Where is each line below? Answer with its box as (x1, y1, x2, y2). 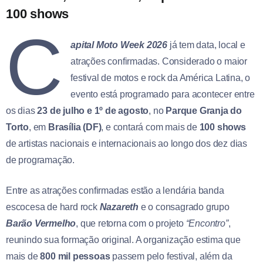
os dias (6, 105, 38, 116)
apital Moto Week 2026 (70, 39, 168, 50)
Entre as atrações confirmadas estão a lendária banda (6, 185, 224, 195)
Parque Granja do (166, 105, 242, 116)
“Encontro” (183, 218, 228, 228)
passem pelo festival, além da (110, 251, 232, 261)
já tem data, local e (167, 39, 245, 50)
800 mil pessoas (40, 251, 110, 261)
